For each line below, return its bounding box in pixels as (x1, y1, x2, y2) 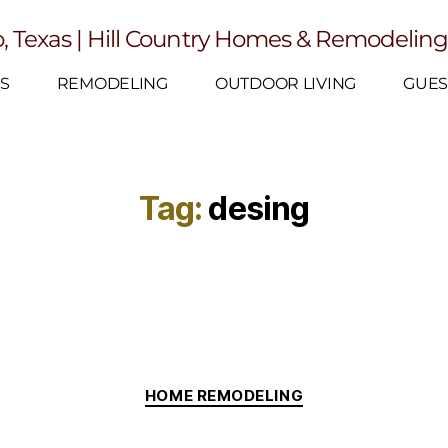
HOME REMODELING (144, 386, 304, 405)
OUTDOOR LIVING (214, 74, 357, 93)
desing (208, 189, 310, 228)
